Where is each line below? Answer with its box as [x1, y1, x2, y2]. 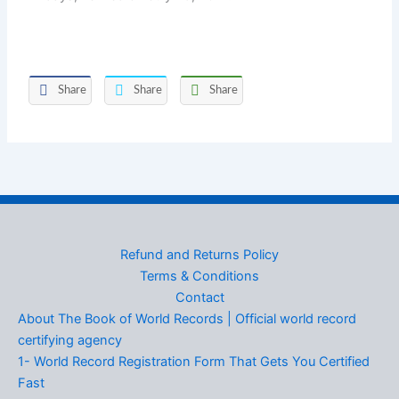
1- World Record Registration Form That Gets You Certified [18, 354, 370, 370]
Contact [175, 289, 224, 305]
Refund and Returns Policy [120, 247, 279, 263]
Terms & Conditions [140, 268, 259, 284]
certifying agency [18, 332, 122, 348]
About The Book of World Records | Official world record [18, 311, 356, 327]
